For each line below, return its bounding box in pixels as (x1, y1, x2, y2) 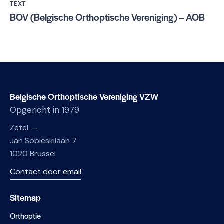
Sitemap (10, 191, 41, 204)
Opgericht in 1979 (10, 104, 79, 115)
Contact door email (10, 166, 81, 177)
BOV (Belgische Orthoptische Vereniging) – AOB (10, 10, 205, 24)
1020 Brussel (10, 148, 56, 159)
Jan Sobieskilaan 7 (10, 135, 77, 146)
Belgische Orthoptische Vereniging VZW (10, 90, 158, 103)
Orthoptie (10, 210, 41, 221)
